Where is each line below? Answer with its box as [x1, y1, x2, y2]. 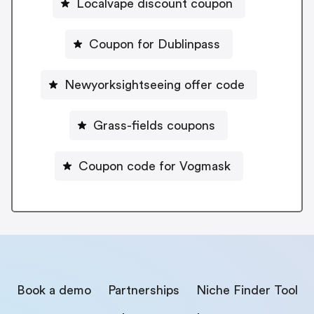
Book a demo [16, 283, 91, 296]
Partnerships [107, 283, 179, 296]
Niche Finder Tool [196, 283, 298, 296]
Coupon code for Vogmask [78, 159, 231, 172]
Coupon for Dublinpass [88, 37, 220, 50]
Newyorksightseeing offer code [64, 78, 245, 91]
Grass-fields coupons [93, 118, 215, 132]
